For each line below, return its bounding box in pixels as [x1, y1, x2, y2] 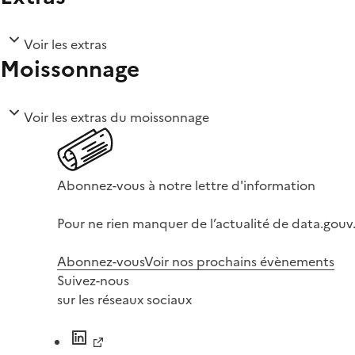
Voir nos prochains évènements [144, 251, 334, 271]
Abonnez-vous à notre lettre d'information [57, 175, 315, 195]
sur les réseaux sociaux [57, 289, 192, 309]
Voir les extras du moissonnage [24, 107, 209, 127]
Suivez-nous [57, 270, 129, 290]
